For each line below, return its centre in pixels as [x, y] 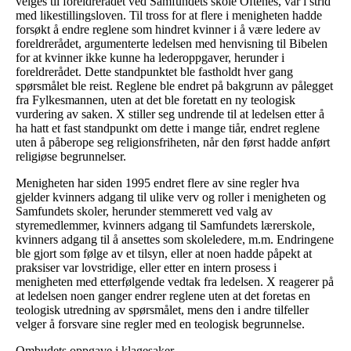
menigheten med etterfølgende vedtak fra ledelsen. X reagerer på [175, 282]
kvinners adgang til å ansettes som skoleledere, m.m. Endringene [175, 240]
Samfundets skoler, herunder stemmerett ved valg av [144, 212]
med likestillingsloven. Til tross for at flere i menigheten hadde [169, 16]
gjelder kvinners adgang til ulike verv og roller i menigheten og [171, 197]
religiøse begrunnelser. [71, 157]
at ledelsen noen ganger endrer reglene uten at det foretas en [163, 296]
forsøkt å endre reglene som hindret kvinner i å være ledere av [168, 30]
